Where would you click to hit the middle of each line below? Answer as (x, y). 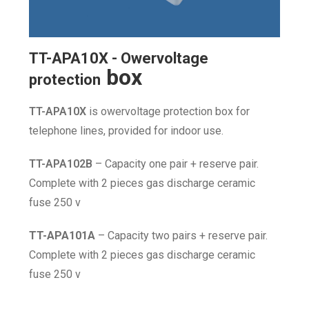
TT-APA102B (61, 164)
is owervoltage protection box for (168, 112)
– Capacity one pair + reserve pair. (176, 164)
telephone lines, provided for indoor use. (127, 131)
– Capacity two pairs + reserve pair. (182, 236)
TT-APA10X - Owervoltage (119, 59)
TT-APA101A (62, 236)
